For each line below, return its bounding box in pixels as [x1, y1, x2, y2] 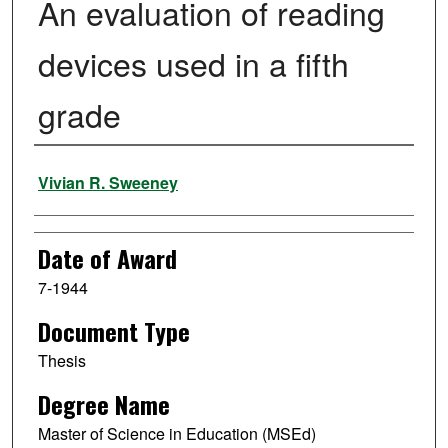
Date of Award [37, 240, 177, 277]
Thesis [37, 349, 86, 373]
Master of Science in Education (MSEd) [37, 421, 316, 445]
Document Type [37, 313, 190, 350]
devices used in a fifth [37, 40, 349, 87]
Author [33, 154, 92, 191]
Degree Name [37, 385, 170, 422]
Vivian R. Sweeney [37, 171, 178, 195]
